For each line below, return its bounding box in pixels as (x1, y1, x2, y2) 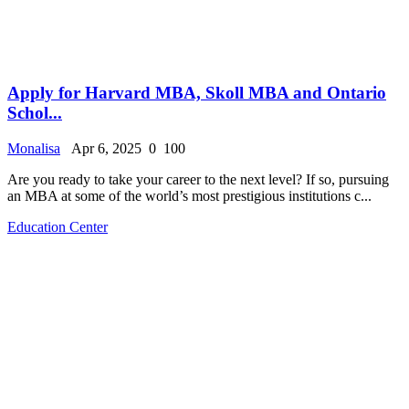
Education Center (7, 218, 108, 235)
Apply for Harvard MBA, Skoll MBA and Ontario (7, 83, 386, 103)
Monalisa (7, 140, 60, 156)
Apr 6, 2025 (64, 140, 142, 156)
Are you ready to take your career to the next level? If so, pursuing (7, 171, 389, 187)
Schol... (7, 103, 62, 123)
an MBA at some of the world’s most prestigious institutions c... (7, 187, 372, 204)
